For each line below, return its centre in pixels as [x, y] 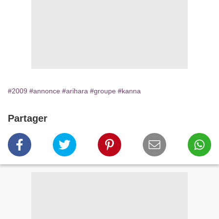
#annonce [45, 91]
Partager [28, 119]
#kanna [129, 91]
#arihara [75, 91]
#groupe [103, 91]
